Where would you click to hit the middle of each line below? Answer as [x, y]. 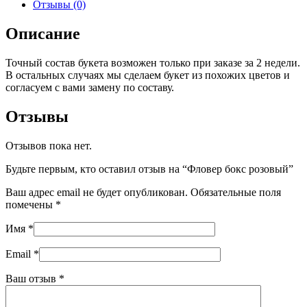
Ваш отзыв [32, 279]
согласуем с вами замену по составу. [90, 88]
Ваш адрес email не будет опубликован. [97, 193]
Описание [43, 34]
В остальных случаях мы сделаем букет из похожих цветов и [148, 75]
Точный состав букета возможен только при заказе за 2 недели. [153, 63]
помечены [30, 205]
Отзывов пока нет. [49, 146]
